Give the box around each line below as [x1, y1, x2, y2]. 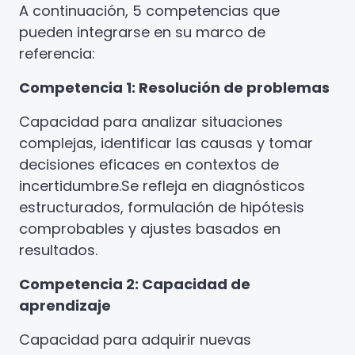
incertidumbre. [19, 176, 121, 196]
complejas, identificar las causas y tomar [19, 133, 313, 153]
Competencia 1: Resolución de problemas [19, 78, 330, 97]
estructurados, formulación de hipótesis [19, 197, 304, 217]
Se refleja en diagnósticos [121, 176, 305, 196]
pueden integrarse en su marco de [19, 22, 265, 42]
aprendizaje [19, 296, 111, 315]
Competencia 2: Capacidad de [19, 274, 250, 294]
